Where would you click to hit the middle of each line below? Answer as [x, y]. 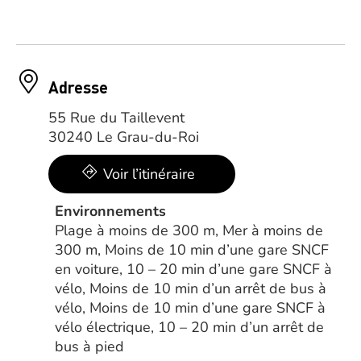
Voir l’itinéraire [149, 174]
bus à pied [89, 346]
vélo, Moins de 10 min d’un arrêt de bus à [191, 288]
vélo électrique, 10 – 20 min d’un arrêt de [189, 327]
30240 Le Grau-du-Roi [124, 137]
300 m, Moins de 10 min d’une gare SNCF [192, 250]
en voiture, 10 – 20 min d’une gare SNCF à [193, 269]
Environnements [110, 211]
